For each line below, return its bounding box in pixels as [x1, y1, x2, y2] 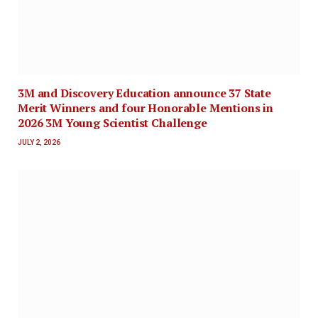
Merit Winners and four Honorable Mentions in [18, 100, 273, 116]
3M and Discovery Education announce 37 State [18, 85, 271, 102]
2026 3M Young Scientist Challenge [18, 115, 207, 131]
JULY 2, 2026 [18, 138, 60, 147]
